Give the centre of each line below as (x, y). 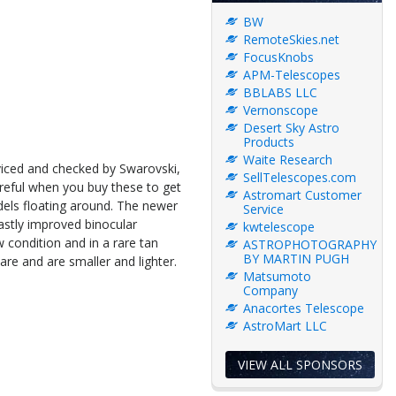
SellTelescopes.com (300, 177)
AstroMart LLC (285, 326)
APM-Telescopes (292, 75)
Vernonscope (281, 110)
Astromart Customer (302, 195)
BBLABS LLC (280, 92)
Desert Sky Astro (291, 128)
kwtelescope (279, 227)
